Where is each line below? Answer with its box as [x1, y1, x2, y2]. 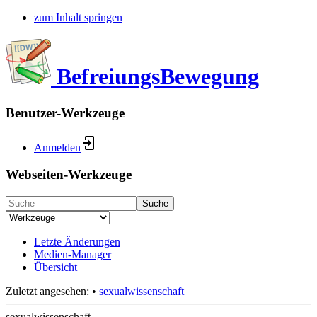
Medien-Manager [34, 248, 111, 261]
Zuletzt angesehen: [6, 285, 89, 298]
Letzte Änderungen [34, 236, 120, 248]
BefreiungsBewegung [57, 64, 259, 90]
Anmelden [34, 141, 81, 154]
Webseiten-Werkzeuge [6, 167, 132, 183]
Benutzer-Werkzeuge [6, 105, 125, 120]
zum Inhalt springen [34, 11, 122, 23]
